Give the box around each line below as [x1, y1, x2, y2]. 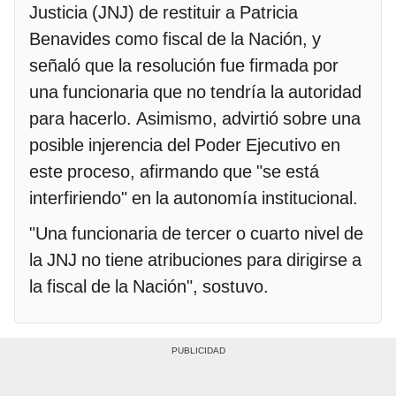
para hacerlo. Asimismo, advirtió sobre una [29, 108, 361, 130]
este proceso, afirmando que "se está [29, 161, 319, 183]
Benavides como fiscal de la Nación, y [29, 28, 321, 50]
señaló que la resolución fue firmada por [29, 55, 339, 77]
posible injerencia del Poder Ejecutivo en [29, 134, 340, 156]
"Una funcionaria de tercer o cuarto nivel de [29, 223, 363, 245]
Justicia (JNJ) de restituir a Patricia [29, 2, 298, 24]
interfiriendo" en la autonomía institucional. [29, 187, 358, 209]
